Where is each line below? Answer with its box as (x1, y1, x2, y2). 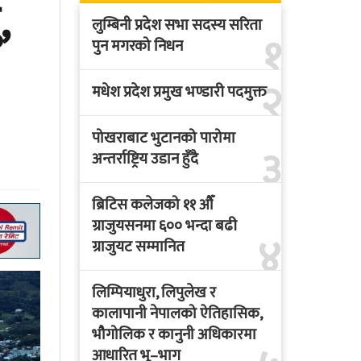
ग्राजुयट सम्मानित (91, 234, 185, 260)
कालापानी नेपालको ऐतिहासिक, (91, 301, 262, 327)
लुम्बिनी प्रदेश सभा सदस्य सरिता (91, 13, 262, 39)
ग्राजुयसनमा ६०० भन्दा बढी (91, 214, 237, 239)
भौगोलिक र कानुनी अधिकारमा (91, 322, 256, 348)
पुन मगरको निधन (91, 34, 183, 60)
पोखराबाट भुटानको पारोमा (91, 126, 235, 151)
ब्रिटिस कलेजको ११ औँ (91, 193, 213, 218)
